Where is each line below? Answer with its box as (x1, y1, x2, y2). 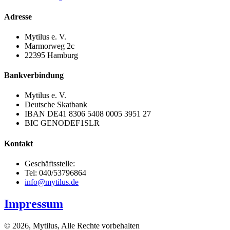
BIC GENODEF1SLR (25, 119, 100, 128)
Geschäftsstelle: (25, 159, 75, 168)
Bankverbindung (4, 71, 64, 80)
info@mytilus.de (25, 178, 79, 186)
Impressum (4, 197, 63, 210)
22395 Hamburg (25, 50, 78, 60)
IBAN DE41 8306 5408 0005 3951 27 (25, 109, 151, 119)
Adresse (4, 12, 32, 21)
